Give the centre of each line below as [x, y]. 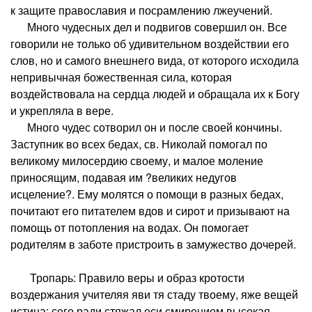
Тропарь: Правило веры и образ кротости [127, 277]
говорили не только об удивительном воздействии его [150, 43]
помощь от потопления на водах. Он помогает [130, 227]
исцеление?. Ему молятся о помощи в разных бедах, [147, 194]
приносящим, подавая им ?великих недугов [124, 177]
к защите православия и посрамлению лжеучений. [141, 10]
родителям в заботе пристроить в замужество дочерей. [153, 244]
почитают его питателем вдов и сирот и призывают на [150, 210]
